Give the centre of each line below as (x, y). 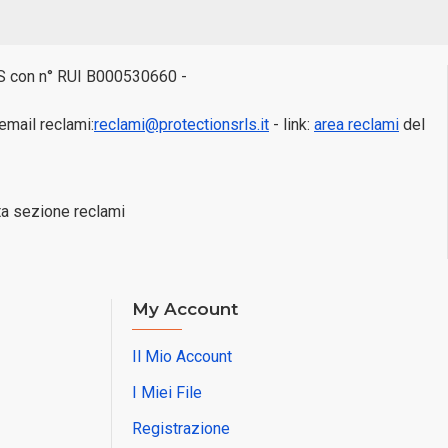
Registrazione (181, 428)
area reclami (356, 124)
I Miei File (167, 392)
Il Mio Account (182, 356)
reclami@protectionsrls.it (181, 124)
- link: (291, 124)
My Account (185, 309)
